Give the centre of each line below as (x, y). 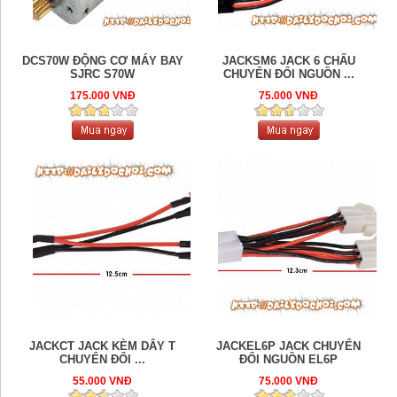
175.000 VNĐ (102, 95)
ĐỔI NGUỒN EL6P (289, 360)
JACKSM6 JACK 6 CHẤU (288, 60)
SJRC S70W (103, 74)
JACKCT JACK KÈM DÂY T (103, 346)
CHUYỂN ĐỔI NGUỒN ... (288, 74)
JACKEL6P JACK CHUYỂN (289, 346)
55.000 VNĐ (103, 381)
